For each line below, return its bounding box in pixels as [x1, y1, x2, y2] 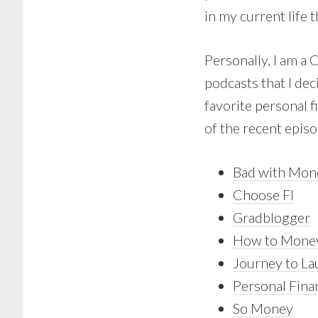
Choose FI [233, 186, 294, 203]
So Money [233, 300, 293, 317]
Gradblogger [233, 209, 310, 226]
